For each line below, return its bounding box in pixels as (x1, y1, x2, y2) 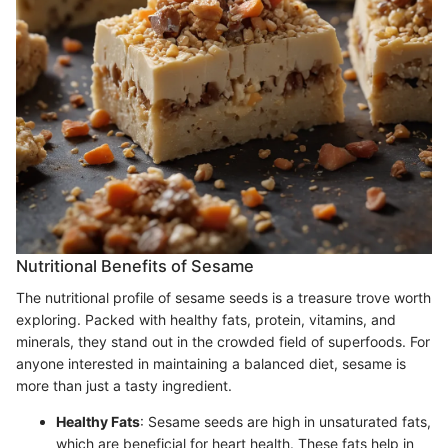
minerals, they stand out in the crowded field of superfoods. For (16, 332, 430, 350)
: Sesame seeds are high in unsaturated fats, (140, 412, 431, 430)
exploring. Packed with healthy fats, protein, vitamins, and (16, 310, 396, 328)
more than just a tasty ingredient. (16, 376, 232, 394)
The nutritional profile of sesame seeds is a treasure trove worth (16, 288, 431, 306)
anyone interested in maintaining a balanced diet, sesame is (16, 354, 406, 372)
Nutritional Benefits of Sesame (16, 255, 254, 276)
